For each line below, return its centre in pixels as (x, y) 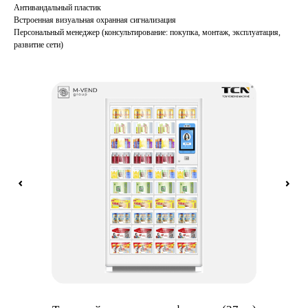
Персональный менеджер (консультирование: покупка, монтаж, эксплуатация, (147, 33)
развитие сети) (38, 45)
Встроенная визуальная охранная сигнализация (95, 20)
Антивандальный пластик (57, 8)
